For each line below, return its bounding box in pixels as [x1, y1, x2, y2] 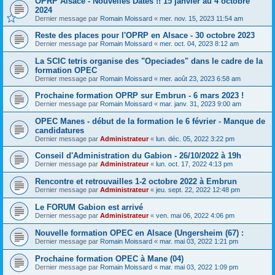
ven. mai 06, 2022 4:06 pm [156, 212, 234, 219]
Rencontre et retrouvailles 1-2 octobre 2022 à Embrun [35, 177, 237, 186]
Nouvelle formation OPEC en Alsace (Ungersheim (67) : [35, 228, 244, 238]
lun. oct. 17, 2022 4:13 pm [156, 160, 233, 168]
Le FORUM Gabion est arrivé [35, 203, 143, 212]
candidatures [35, 126, 84, 135]
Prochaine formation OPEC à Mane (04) [35, 254, 184, 263]
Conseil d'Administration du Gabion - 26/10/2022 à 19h [35, 151, 241, 160]
